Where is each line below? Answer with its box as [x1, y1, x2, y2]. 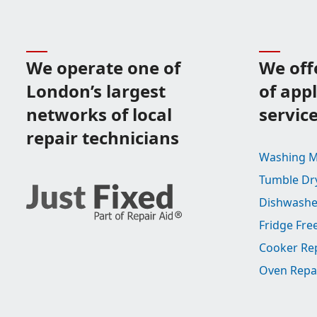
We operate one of [26, 56, 180, 79]
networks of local [26, 103, 172, 126]
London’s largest [26, 79, 166, 103]
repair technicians [26, 126, 179, 149]
